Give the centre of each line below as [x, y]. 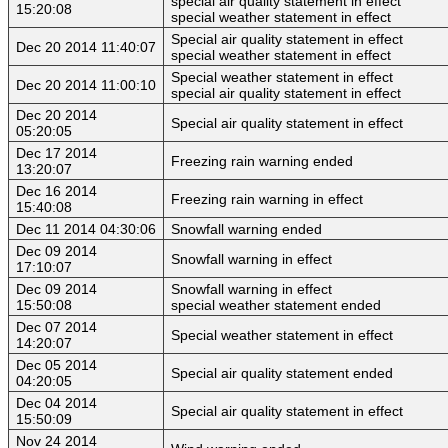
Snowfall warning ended [246, 229]
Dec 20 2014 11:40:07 [86, 47]
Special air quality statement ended [282, 373]
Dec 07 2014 [56, 327]
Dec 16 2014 [56, 191]
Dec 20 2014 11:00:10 [86, 85]
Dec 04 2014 [56, 403]
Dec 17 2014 [56, 153]
